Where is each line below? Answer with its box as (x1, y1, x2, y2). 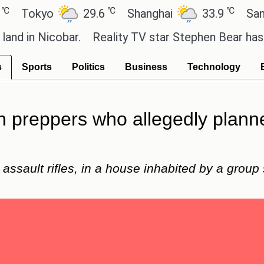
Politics (72, 62, 105, 72)
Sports (22, 62, 52, 72)
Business (125, 62, 167, 72)
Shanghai (98, 6, 147, 21)
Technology (187, 62, 240, 72)
